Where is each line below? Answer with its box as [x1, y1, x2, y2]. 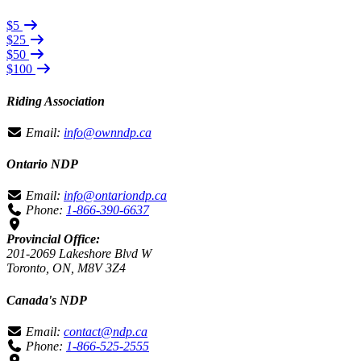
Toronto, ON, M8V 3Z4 [6, 261, 126, 276]
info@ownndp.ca [64, 125, 151, 139]
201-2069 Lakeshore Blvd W [6, 247, 151, 261]
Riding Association [6, 93, 105, 108]
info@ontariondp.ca [64, 189, 167, 203]
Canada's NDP [6, 293, 87, 307]
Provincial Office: [6, 232, 100, 247]
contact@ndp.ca [64, 324, 147, 338]
